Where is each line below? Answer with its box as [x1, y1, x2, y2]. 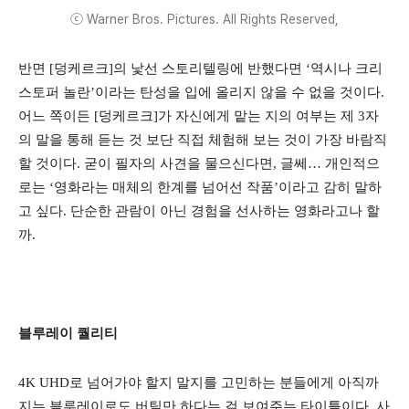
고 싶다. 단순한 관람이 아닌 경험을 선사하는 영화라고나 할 [18, 204, 380, 219]
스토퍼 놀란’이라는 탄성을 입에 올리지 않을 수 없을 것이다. [18, 85, 384, 100]
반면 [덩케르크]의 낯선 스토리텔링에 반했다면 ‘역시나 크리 [18, 61, 383, 77]
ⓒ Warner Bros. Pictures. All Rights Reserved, [70, 12, 339, 27]
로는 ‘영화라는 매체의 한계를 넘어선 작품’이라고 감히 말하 [18, 180, 382, 195]
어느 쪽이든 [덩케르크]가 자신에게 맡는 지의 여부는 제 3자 [18, 109, 379, 124]
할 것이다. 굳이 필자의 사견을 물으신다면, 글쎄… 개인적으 [18, 156, 380, 172]
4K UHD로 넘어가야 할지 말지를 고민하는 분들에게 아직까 [18, 375, 379, 391]
